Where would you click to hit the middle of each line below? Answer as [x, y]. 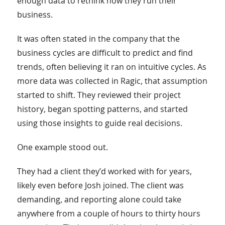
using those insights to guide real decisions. [99, 123]
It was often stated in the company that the [98, 38]
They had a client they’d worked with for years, [104, 171]
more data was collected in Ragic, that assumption [112, 81]
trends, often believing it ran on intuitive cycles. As [111, 67]
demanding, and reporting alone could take [99, 199]
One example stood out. [62, 147]
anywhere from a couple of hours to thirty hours [108, 213]
